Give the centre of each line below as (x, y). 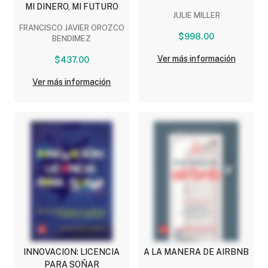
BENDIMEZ (72, 38)
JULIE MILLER (196, 15)
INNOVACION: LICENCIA (72, 252)
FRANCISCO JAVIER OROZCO (71, 28)
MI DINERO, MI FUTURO (71, 6)
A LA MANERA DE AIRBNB (197, 252)
